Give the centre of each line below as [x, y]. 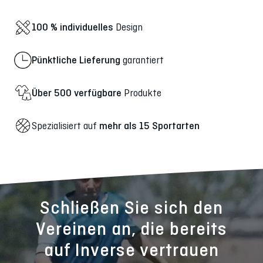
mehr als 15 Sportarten [149, 125]
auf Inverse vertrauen [131, 250]
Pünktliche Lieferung [76, 60]
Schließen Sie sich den [131, 208]
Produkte [141, 92]
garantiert [142, 60]
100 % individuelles [73, 27]
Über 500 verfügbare [77, 92]
